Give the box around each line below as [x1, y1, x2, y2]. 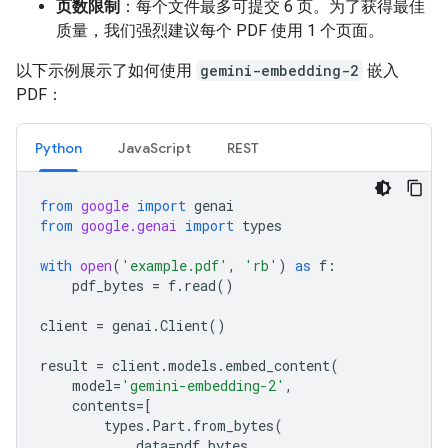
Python [35, 138, 82, 157]
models [168, 355, 217, 375]
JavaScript [118, 138, 191, 157]
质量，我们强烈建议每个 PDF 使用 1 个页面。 [56, 20, 384, 40]
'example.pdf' [121, 255, 228, 275]
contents [72, 395, 136, 415]
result [40, 355, 88, 375]
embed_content [225, 355, 330, 375]
